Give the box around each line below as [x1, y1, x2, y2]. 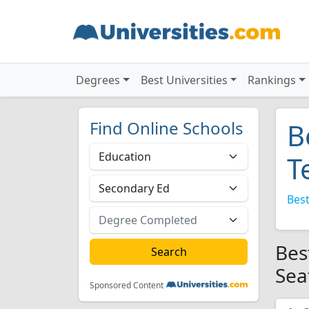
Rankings [248, 72, 297, 88]
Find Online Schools [90, 117, 243, 139]
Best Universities [140, 72, 228, 88]
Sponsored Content [90, 279, 163, 291]
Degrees [76, 72, 120, 88]
